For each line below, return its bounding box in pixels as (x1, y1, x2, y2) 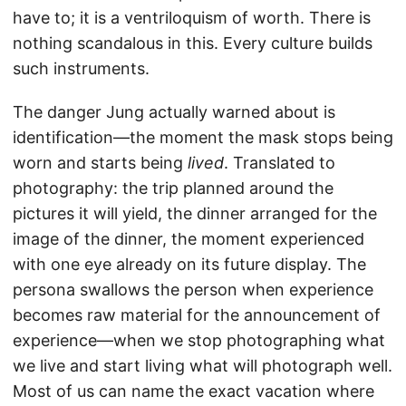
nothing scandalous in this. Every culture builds (13, 34, 372, 53)
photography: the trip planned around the (13, 179, 333, 198)
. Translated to (224, 153, 335, 173)
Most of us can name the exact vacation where (13, 382, 374, 401)
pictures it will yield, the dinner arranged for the (13, 204, 377, 224)
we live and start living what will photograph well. (13, 356, 392, 376)
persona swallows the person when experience (13, 280, 373, 300)
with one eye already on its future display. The (13, 255, 366, 275)
